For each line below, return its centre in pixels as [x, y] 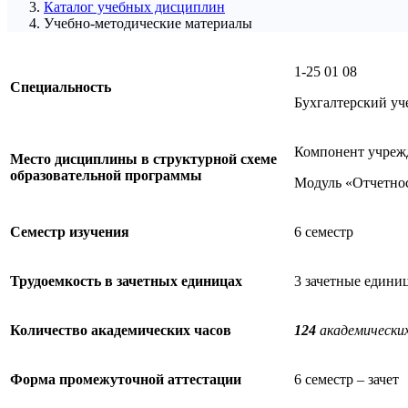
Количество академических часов [121, 330]
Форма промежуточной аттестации [126, 379]
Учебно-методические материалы [148, 23]
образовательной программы [106, 175]
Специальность [61, 87]
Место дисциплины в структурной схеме [143, 158]
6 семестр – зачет [347, 379]
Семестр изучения [70, 231]
